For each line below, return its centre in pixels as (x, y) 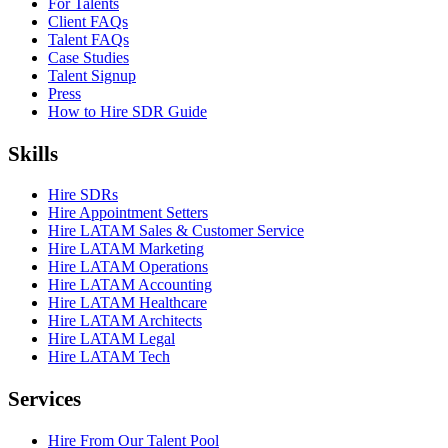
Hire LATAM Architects (125, 321)
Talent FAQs (88, 39)
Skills (33, 153)
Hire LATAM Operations (128, 267)
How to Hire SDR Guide (127, 111)
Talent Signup (92, 75)
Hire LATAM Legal (111, 339)
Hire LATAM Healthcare (127, 303)
